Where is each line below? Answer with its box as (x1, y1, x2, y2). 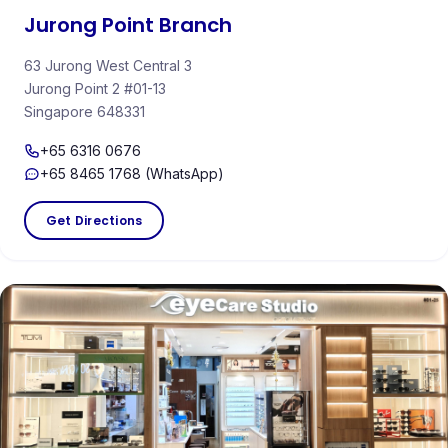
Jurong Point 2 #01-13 (24, 80, 166, 98)
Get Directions (46, 212, 143, 230)
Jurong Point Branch (24, 11, 232, 40)
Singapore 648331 (24, 103, 145, 121)
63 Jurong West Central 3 (24, 57, 192, 75)
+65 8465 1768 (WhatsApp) (40, 165, 224, 183)
